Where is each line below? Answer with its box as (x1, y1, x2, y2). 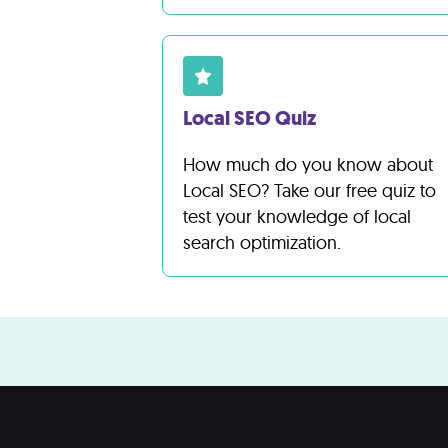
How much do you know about (183, 153, 433, 176)
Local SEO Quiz (183, 105, 316, 132)
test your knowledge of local (183, 205, 411, 228)
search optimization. (183, 231, 341, 254)
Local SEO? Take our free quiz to (183, 179, 436, 202)
